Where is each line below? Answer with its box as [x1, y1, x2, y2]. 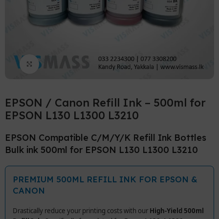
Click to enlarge [39, 59, 88, 68]
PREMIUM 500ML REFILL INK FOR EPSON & [13, 174, 198, 184]
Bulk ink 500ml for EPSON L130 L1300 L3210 [5, 144, 198, 155]
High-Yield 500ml [150, 206, 204, 215]
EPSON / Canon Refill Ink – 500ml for [5, 95, 206, 109]
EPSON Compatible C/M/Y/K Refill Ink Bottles [5, 131, 207, 143]
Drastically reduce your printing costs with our [13, 206, 150, 215]
